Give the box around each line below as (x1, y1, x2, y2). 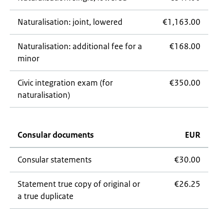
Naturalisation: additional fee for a (18, 41, 142, 52)
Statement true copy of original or (18, 179, 140, 189)
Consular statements (18, 154, 91, 165)
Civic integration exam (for (18, 77, 113, 88)
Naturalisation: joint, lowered (18, 17, 123, 27)
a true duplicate (18, 191, 73, 201)
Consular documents (18, 129, 94, 140)
